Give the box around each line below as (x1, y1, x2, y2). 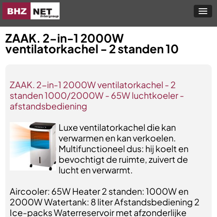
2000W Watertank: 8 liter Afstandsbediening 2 (10, 196, 200, 207)
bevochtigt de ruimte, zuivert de (58, 154, 188, 165)
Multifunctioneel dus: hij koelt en (58, 143, 188, 154)
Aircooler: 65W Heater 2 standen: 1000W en (10, 186, 189, 197)
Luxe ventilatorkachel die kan (58, 122, 176, 133)
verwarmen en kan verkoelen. (58, 132, 176, 143)
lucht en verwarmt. (58, 164, 133, 175)
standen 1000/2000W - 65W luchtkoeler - (10, 90, 185, 101)
